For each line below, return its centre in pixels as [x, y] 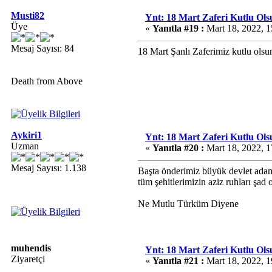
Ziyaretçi [28, 259]
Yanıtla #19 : [178, 28]
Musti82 [28, 15]
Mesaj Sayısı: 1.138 [49, 168]
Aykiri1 [26, 135]
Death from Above [47, 81]
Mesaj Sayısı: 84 [42, 48]
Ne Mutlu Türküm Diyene [188, 204]
